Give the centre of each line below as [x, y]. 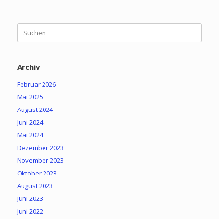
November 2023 [40, 160]
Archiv [29, 67]
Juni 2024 [30, 122]
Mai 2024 [30, 135]
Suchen [28, 27]
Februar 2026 [36, 84]
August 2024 [35, 109]
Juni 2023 [30, 198]
